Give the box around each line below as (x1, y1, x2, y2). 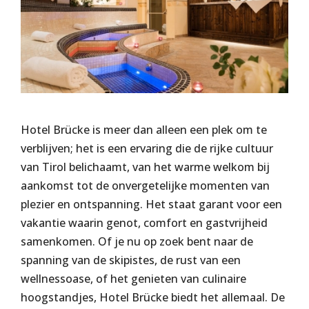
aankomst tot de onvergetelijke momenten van (21, 178, 270, 194)
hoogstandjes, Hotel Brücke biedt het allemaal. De (21, 290, 285, 306)
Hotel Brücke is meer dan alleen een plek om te (21, 122, 267, 138)
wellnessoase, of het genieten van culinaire (21, 271, 246, 287)
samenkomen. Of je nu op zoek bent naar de (21, 234, 253, 250)
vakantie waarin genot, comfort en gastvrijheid (21, 215, 268, 231)
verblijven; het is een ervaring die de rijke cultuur (21, 141, 273, 157)
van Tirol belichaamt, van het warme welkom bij (21, 159, 270, 175)
